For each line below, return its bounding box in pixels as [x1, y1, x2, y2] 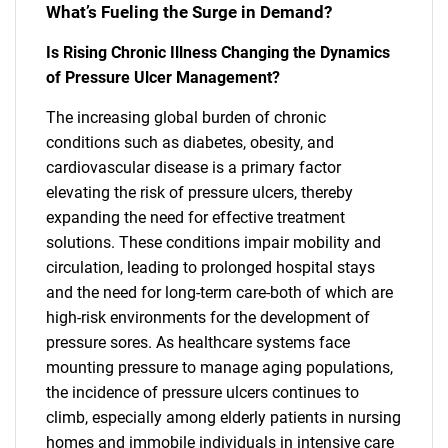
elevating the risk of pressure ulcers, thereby [46, 182, 353, 202]
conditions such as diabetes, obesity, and [46, 132, 334, 152]
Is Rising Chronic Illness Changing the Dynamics [46, 42, 390, 62]
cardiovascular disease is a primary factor [46, 157, 341, 177]
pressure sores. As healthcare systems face [46, 332, 350, 352]
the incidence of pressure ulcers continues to [46, 382, 359, 402]
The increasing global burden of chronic [46, 107, 326, 127]
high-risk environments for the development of [46, 307, 370, 327]
